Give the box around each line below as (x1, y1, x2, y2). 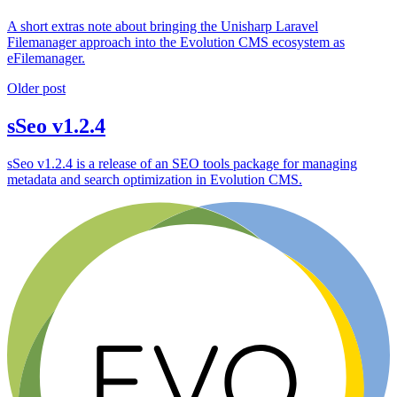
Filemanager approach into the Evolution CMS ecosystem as (7, 34, 345, 50)
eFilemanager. (7, 50, 85, 66)
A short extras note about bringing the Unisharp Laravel (7, 18, 318, 34)
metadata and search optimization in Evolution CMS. (7, 171, 302, 187)
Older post (7, 80, 66, 96)
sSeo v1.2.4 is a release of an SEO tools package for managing (7, 155, 357, 171)
